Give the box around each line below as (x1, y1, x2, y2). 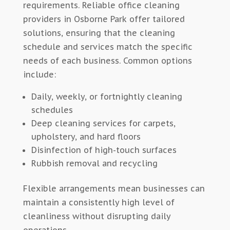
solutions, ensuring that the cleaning (23, 28, 175, 39)
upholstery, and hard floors (31, 131, 141, 142)
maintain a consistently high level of (23, 197, 175, 208)
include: (23, 69, 56, 80)
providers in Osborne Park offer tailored (23, 14, 185, 25)
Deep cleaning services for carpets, (31, 118, 176, 129)
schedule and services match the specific (23, 42, 193, 52)
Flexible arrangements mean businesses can (23, 183, 205, 194)
